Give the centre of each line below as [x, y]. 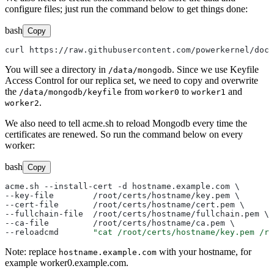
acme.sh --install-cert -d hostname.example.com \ [122, 186]
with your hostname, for [204, 251]
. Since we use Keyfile [215, 69]
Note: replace [32, 251]
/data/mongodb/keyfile [70, 92]
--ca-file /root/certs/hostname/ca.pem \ [120, 223]
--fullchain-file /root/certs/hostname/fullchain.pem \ [137, 213]
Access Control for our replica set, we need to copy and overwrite [131, 80]
